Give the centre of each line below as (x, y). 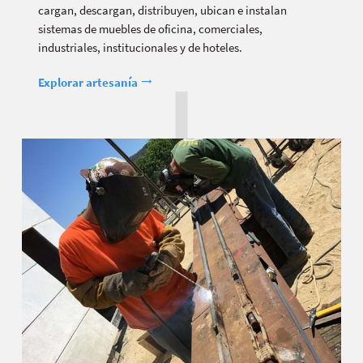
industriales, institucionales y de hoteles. (140, 48)
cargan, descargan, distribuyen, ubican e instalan (162, 11)
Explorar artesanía (89, 83)
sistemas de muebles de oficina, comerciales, (150, 29)
